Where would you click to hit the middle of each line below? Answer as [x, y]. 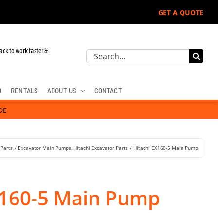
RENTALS [25, 91]
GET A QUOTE [181, 12]
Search [98, 55]
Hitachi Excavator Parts [101, 148]
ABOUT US [62, 91]
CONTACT [108, 91]
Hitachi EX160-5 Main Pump [166, 148]
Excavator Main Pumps [45, 148]
